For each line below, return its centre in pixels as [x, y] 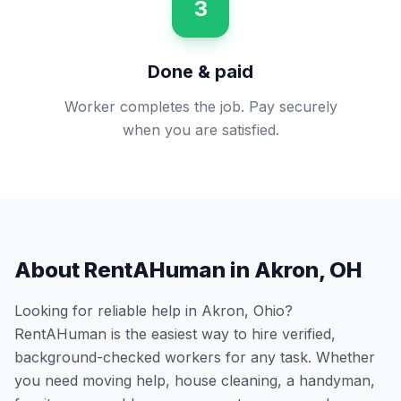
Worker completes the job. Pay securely [200, 107]
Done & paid [200, 72]
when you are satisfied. [200, 130]
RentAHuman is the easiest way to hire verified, [175, 334]
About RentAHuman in [134, 270]
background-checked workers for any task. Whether [195, 357]
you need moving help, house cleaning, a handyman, [195, 380]
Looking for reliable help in [108, 311]
